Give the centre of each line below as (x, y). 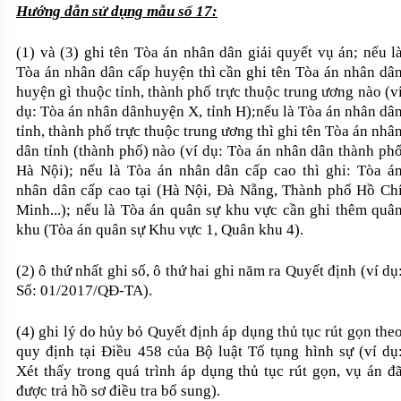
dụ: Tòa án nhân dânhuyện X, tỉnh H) (134, 112)
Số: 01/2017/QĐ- (70, 291)
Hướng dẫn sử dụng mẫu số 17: (117, 12)
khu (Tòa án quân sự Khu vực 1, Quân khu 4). (160, 230)
